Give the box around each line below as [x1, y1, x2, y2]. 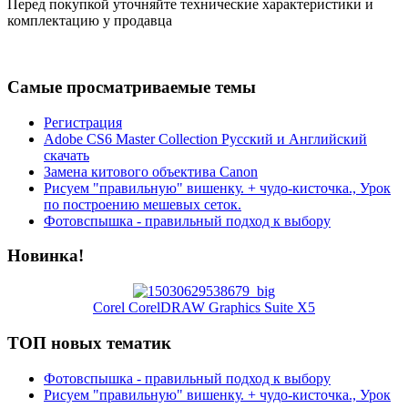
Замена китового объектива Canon [44, 163, 258, 179]
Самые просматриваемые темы [7, 77, 256, 97]
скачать [44, 147, 89, 163]
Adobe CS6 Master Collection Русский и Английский [44, 130, 367, 147]
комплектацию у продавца [7, 13, 172, 29]
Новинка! [7, 246, 84, 266]
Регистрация [44, 114, 122, 130]
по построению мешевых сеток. [44, 196, 241, 212]
